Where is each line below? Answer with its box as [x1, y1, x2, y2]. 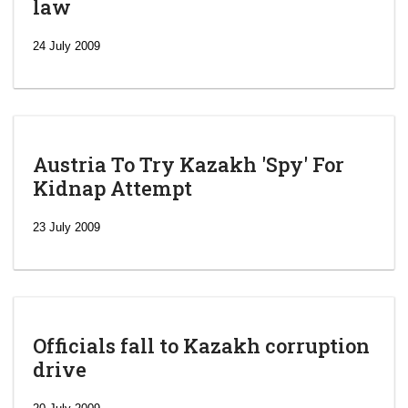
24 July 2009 [33, 39, 100, 53]
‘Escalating [225, 366, 348, 396]
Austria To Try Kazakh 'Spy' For [33, 151, 344, 178]
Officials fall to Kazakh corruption [33, 332, 370, 359]
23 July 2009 [33, 220, 100, 234]
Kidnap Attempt [33, 175, 192, 201]
